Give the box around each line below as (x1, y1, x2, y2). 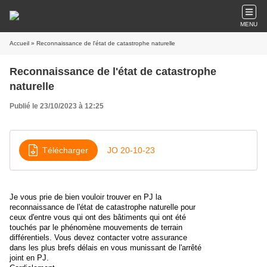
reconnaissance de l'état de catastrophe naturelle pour (10, 203, 195, 212)
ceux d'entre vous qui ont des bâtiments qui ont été (10, 213, 186, 222)
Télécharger (42, 145, 88, 155)
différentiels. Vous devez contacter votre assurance (10, 233, 187, 242)
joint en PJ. (10, 253, 49, 262)
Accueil (10, 40, 29, 46)
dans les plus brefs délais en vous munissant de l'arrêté (10, 243, 201, 252)
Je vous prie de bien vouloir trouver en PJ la (10, 193, 162, 201)
